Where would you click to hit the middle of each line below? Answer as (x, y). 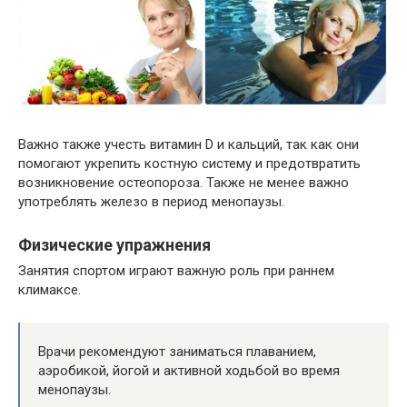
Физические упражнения (114, 245)
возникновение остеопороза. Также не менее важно (184, 183)
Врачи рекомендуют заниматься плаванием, (177, 352)
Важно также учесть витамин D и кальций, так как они (189, 145)
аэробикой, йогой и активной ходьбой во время (189, 371)
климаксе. (50, 290)
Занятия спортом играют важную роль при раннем (176, 271)
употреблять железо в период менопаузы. (151, 202)
